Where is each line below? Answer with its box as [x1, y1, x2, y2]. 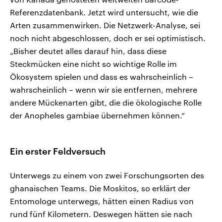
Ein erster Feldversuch [10, 145, 106, 157]
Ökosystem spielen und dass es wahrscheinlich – [10, 71, 193, 81]
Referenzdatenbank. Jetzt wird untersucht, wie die [10, 7, 198, 17]
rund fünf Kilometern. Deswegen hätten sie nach [10, 209, 192, 219]
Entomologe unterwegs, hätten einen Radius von [10, 196, 194, 206]
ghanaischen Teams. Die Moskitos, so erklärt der [10, 183, 190, 193]
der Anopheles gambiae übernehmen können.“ [10, 110, 185, 120]
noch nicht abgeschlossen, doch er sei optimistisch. [10, 33, 206, 43]
